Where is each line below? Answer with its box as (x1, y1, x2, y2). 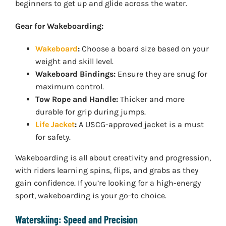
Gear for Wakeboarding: (15, 21, 103, 31)
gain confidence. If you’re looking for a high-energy (15, 178, 201, 188)
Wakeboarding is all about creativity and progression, (15, 153, 211, 163)
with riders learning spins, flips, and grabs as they (15, 165, 198, 176)
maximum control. (35, 82, 104, 92)
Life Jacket (35, 120, 75, 130)
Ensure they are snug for (115, 69, 207, 79)
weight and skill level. (35, 56, 114, 67)
